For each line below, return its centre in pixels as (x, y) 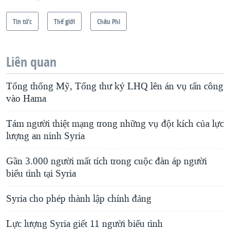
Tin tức (22, 22)
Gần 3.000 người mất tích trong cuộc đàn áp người (107, 161)
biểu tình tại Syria (41, 174)
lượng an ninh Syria (45, 136)
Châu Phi (109, 22)
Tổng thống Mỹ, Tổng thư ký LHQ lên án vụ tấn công (115, 87)
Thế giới (64, 22)
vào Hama (26, 99)
